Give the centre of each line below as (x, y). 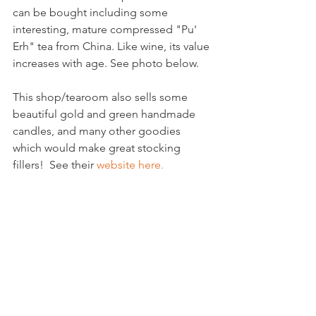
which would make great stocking (98, 148)
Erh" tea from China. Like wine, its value (113, 46)
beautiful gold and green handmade (105, 114)
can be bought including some (92, 12)
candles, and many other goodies (98, 131)
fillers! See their (55, 165)
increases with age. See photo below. (106, 63)
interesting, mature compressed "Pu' (106, 29)
